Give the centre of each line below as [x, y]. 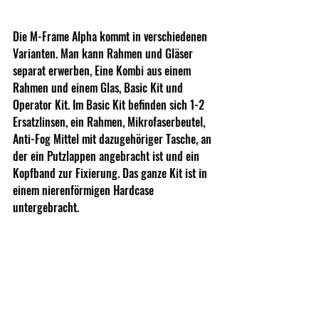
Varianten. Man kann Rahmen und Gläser [104, 54]
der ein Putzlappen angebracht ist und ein [108, 156]
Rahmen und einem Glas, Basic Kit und [99, 88]
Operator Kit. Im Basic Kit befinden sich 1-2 [110, 105]
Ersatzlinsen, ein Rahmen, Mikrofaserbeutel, [110, 122]
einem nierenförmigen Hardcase [85, 190]
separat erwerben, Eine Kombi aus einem [103, 71]
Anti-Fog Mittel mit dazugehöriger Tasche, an [114, 139]
